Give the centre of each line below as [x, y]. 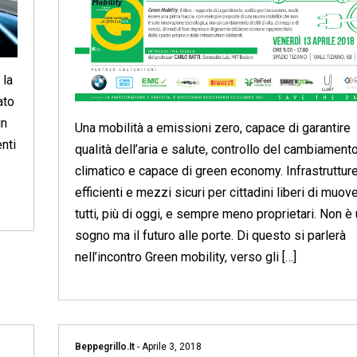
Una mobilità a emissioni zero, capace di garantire [212, 127]
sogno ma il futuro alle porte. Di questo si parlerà [210, 235]
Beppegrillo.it [106, 346]
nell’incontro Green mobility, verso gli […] [185, 257]
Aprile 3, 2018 [170, 346]
